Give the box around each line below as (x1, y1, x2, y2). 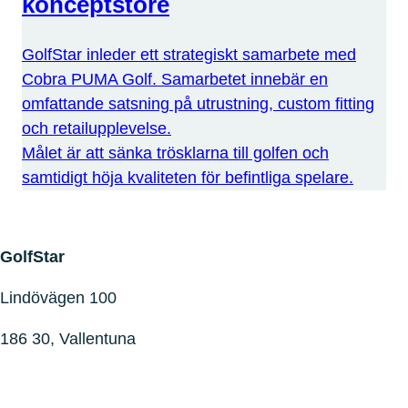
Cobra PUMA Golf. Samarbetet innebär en (22, 70, 328, 89)
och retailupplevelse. (22, 119, 171, 138)
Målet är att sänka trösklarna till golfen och (22, 144, 329, 163)
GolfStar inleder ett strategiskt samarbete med (22, 46, 356, 65)
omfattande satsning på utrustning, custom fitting (22, 95, 374, 114)
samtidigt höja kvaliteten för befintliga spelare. (22, 168, 353, 188)
